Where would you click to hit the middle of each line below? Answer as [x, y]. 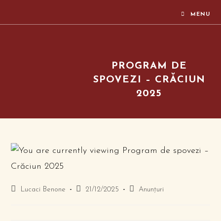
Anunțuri [151, 190]
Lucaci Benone [43, 190]
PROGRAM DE [149, 66]
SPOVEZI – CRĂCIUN [149, 80]
